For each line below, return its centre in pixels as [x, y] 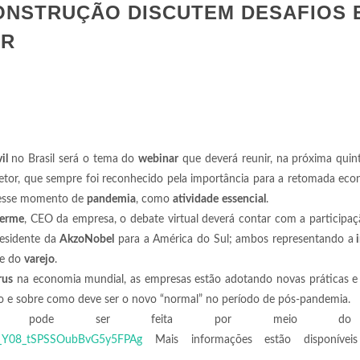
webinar [159, 159]
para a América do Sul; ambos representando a [234, 239]
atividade [196, 199]
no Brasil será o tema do [73, 159]
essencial [244, 199]
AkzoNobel [87, 239]
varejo [39, 260]
